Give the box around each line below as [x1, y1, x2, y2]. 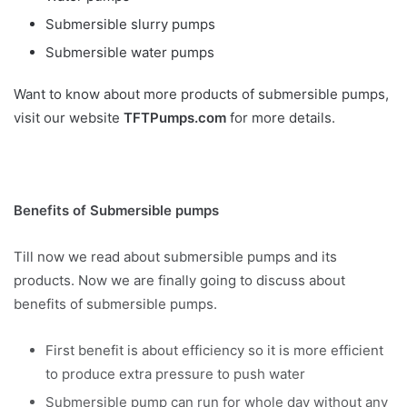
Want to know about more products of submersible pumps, [14, 85, 389, 104]
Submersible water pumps [45, 44, 214, 62]
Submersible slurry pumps [45, 15, 215, 34]
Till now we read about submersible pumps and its [14, 248, 337, 266]
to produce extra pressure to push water [45, 365, 305, 383]
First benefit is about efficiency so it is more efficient [45, 342, 383, 360]
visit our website [14, 109, 124, 127]
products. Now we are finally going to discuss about [14, 272, 345, 290]
